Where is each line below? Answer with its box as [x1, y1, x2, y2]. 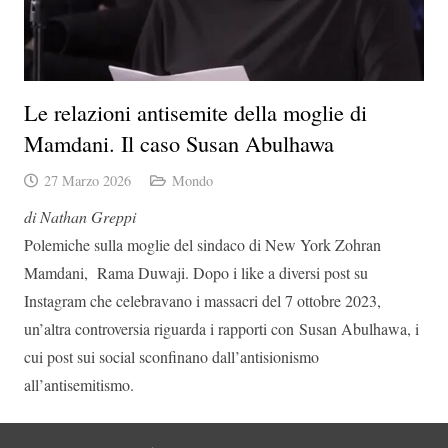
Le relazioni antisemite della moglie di [24, 96, 367, 127]
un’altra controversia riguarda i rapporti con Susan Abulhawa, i [24, 317, 419, 339]
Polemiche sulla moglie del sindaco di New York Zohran [24, 233, 381, 255]
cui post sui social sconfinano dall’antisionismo [24, 345, 319, 367]
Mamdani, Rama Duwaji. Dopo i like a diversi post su [24, 261, 368, 283]
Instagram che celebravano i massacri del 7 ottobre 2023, [24, 289, 381, 311]
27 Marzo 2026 [43, 170, 131, 190]
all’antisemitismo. [24, 373, 134, 395]
